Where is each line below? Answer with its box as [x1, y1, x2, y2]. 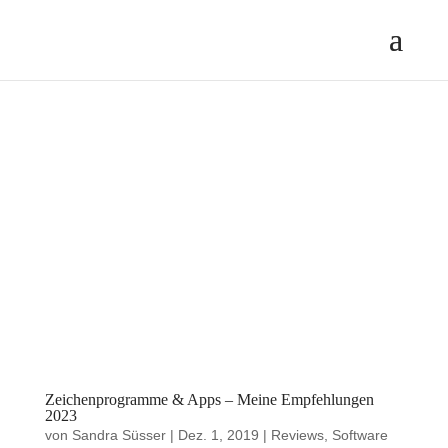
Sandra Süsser [71, 426, 166, 443]
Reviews [270, 426, 324, 443]
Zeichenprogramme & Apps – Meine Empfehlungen [44, 390, 374, 408]
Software [331, 426, 388, 443]
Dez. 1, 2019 [177, 426, 259, 443]
